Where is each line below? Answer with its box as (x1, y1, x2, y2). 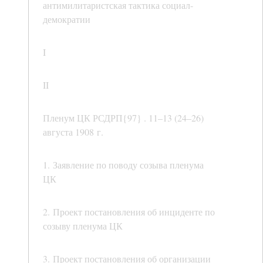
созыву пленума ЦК (43, 220, 123, 232)
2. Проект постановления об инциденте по (43, 205, 215, 218)
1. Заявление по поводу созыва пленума (43, 159, 204, 171)
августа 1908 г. (43, 126, 103, 139)
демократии (43, 13, 90, 26)
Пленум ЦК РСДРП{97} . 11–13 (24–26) (43, 112, 204, 124)
